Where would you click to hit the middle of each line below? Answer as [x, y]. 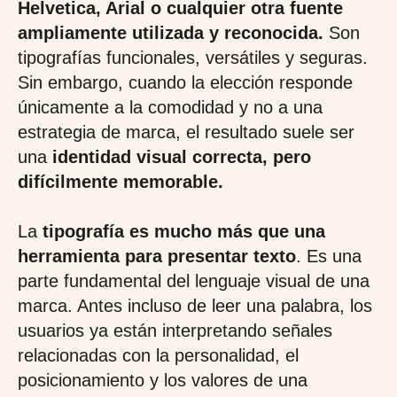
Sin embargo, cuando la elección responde [185, 82]
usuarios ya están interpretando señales [175, 331]
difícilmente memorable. [121, 182]
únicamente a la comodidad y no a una [170, 107]
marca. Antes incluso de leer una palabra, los [195, 306]
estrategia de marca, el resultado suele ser [186, 132]
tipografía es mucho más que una [181, 231]
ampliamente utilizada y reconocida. [171, 33]
